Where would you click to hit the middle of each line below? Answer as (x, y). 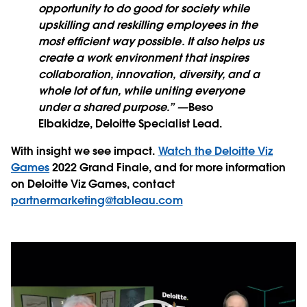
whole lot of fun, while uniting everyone (142, 91)
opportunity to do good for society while (144, 9)
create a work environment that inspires (144, 58)
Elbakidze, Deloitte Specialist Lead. (130, 124)
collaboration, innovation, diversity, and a (149, 75)
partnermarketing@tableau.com (97, 201)
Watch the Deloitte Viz (215, 151)
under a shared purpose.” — (113, 108)
